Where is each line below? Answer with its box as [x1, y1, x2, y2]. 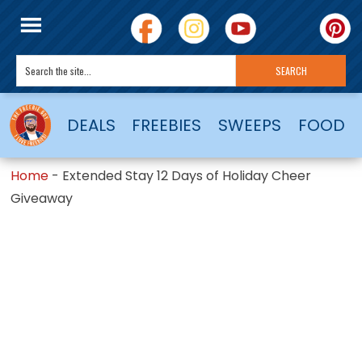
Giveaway [11, 188, 74, 208]
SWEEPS [217, 113, 281, 137]
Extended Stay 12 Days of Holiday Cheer [62, 166, 312, 185]
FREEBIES [132, 113, 202, 137]
